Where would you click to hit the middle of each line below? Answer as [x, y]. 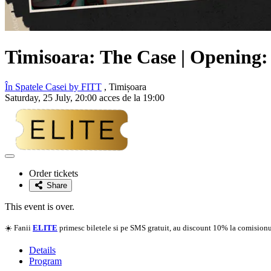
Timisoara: [52, 57]
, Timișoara [124, 87]
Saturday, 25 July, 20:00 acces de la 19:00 [85, 97]
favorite [22, 178]
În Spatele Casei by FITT [53, 87]
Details [42, 250]
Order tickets [54, 173]
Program [45, 261]
